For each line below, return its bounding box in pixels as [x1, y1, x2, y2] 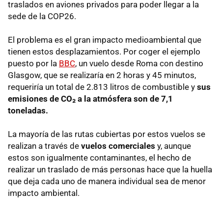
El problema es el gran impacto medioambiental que [8, 35, 201, 45]
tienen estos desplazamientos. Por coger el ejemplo [8, 47, 200, 57]
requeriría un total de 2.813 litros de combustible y [8, 82, 197, 92]
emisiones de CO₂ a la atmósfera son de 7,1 [8, 94, 173, 104]
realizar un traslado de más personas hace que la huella [8, 165, 212, 175]
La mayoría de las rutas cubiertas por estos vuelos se [8, 129, 205, 139]
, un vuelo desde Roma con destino [75, 58, 203, 69]
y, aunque [157, 141, 191, 151]
